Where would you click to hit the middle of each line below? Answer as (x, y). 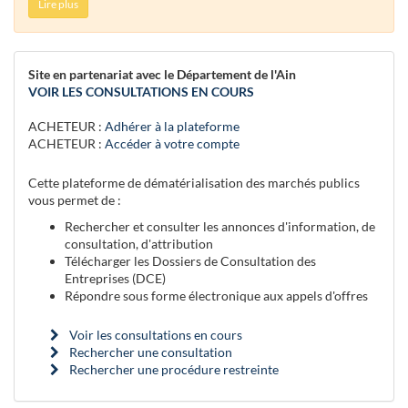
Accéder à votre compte (172, 143)
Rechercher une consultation (149, 352)
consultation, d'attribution (139, 244)
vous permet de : (75, 200)
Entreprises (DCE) (115, 278)
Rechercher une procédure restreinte (173, 369)
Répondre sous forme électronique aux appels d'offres (216, 296)
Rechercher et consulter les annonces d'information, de (220, 226)
